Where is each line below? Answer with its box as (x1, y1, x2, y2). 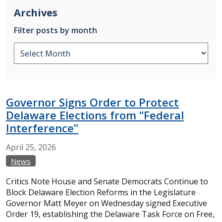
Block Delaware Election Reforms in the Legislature (6, 187, 196, 198)
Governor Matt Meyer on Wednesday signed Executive (6, 198, 207, 209)
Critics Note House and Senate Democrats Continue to (6, 176, 208, 187)
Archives (14, 6, 57, 19)
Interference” (6, 120, 78, 135)
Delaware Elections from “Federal (6, 108, 184, 122)
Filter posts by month (14, 25, 97, 36)
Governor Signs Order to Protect (6, 95, 179, 110)
